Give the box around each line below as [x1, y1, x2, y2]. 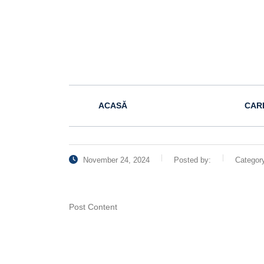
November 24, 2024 [81, 156, 150, 164]
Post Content [69, 202, 117, 212]
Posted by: [174, 156, 211, 164]
